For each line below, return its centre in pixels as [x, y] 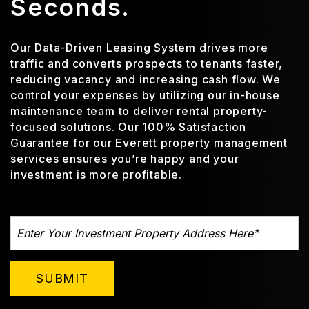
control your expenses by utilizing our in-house [145, 96]
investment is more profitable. [97, 175]
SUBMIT [62, 279]
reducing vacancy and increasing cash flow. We [146, 80]
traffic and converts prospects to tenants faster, [147, 64]
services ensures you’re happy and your [125, 159]
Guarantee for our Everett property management [149, 143]
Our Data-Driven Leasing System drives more [139, 48]
